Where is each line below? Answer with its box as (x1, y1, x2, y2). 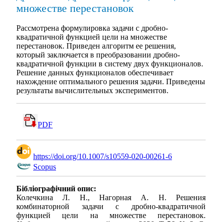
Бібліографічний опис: (16, 184, 96, 193)
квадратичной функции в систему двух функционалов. (16, 59, 203, 68)
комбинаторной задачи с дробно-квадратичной (16, 202, 206, 211)
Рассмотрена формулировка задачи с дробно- (16, 23, 168, 32)
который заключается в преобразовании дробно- (16, 50, 180, 59)
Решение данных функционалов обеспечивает (16, 68, 173, 77)
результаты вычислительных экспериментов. (16, 86, 168, 95)
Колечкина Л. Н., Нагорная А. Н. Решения (16, 193, 206, 202)
